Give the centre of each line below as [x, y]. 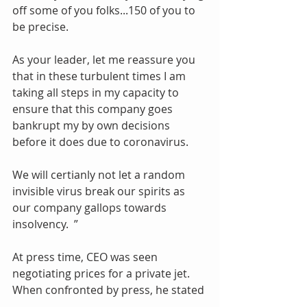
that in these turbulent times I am [100, 76]
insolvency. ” [45, 224]
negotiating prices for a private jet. [102, 273]
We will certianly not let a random [100, 174]
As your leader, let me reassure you [105, 59]
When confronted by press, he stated [110, 290]
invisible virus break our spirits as [100, 191]
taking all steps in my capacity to [97, 92]
